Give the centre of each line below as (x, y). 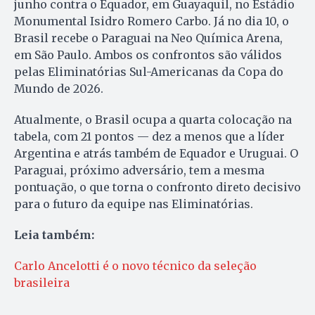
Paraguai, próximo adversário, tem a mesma (139, 171)
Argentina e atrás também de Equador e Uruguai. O (156, 154)
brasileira (42, 283)
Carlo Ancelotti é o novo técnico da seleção (135, 266)
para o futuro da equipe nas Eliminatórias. (134, 204)
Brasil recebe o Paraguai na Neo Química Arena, (148, 38)
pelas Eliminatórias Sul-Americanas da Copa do (149, 72)
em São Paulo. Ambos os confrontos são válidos (148, 55)
